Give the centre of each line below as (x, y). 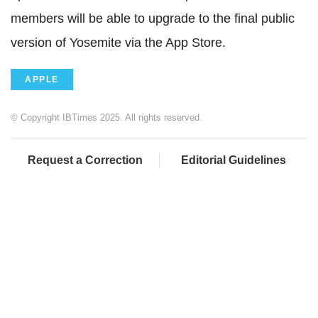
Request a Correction (85, 160)
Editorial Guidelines (234, 160)
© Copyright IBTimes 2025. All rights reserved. (106, 117)
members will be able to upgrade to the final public (153, 18)
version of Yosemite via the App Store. (118, 42)
